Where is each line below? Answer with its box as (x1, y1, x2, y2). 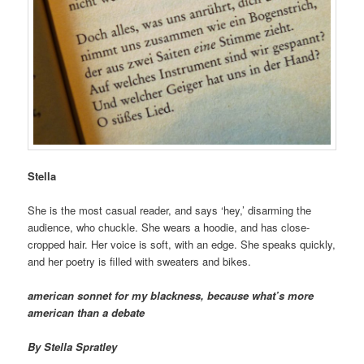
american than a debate (28, 305, 145, 321)
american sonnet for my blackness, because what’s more (28, 288, 314, 304)
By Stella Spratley (28, 339, 118, 355)
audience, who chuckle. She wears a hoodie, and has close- (28, 219, 310, 235)
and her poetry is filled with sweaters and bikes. (28, 253, 252, 269)
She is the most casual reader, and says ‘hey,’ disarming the (28, 202, 312, 218)
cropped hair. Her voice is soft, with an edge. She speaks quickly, (28, 236, 336, 252)
